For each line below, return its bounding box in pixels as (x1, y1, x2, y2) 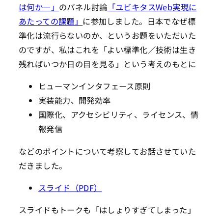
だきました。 (19, 159, 67, 171)
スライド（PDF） (38, 181, 102, 193)
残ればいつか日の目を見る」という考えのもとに (19, 58, 196, 70)
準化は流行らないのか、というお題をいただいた (19, 29, 196, 42)
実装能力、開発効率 (38, 94, 111, 107)
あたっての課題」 (19, 15, 83, 27)
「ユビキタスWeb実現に (107, 1, 197, 13)
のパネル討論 (59, 1, 108, 13)
